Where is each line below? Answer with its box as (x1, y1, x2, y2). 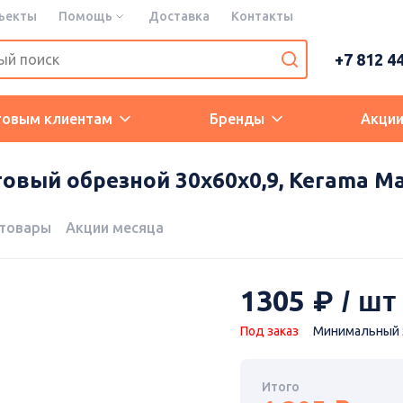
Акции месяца (66, 219, 164, 237)
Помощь (58, 9, 112, 23)
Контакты (231, 9, 293, 23)
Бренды (209, 111, 264, 127)
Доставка (148, 9, 210, 23)
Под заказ (239, 324, 299, 339)
